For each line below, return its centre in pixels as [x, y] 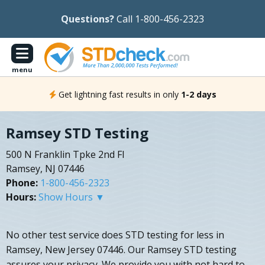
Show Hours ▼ [72, 197]
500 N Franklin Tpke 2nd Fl [65, 155]
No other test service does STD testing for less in [115, 235]
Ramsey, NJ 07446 [45, 169]
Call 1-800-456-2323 [160, 19]
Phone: [22, 183]
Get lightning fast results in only [118, 94]
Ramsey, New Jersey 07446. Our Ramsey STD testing [121, 250]
